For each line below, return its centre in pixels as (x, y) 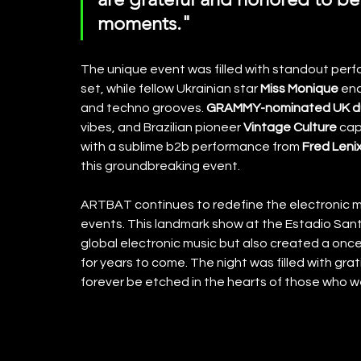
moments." (144, 23)
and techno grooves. (143, 108)
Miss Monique (299, 88)
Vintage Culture (290, 127)
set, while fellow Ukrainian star (170, 88)
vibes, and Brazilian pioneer (162, 127)
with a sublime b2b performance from (191, 146)
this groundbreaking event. (160, 166)
